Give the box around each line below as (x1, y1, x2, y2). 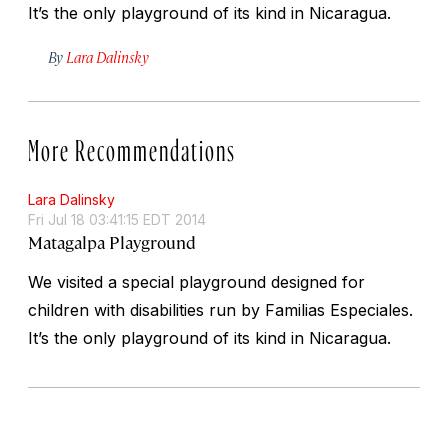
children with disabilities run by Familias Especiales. (28, 299, 413, 320)
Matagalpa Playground (28, 230, 196, 253)
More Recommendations (28, 137, 236, 154)
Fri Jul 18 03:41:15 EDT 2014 (28, 210, 206, 228)
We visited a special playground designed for (28, 271, 365, 292)
